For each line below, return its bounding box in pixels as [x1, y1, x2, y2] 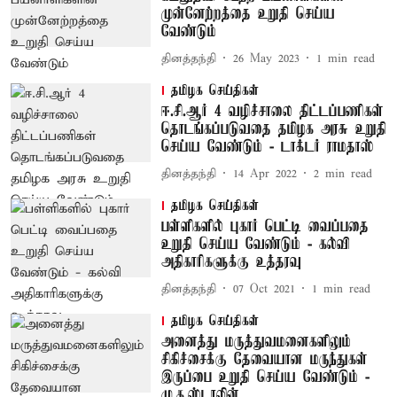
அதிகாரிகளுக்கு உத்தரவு [160, 253, 301, 271]
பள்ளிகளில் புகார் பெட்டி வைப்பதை [160, 218, 369, 236]
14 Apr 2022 [232, 166, 297, 182]
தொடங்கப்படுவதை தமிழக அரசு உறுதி [160, 121, 386, 138]
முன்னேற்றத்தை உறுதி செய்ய [160, 5, 335, 23]
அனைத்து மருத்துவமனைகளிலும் [160, 333, 351, 351]
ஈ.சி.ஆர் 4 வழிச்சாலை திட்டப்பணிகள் [160, 103, 384, 121]
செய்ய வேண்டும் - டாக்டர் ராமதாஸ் [160, 138, 374, 156]
